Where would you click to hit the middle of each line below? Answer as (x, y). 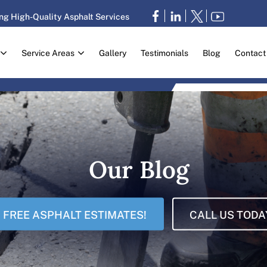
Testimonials (165, 52)
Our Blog (139, 167)
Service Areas (48, 52)
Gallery (113, 52)
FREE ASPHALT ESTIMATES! (74, 214)
